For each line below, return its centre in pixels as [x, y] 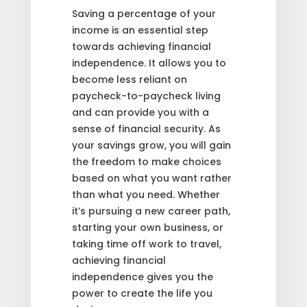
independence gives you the [142, 277]
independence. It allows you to [149, 63]
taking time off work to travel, [146, 244]
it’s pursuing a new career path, [151, 211]
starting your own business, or [147, 227]
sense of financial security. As [146, 128]
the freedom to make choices [146, 161]
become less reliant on [129, 79]
